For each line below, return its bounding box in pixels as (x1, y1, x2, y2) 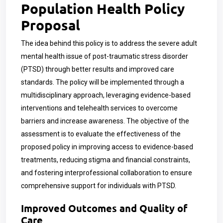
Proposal (21, 16, 80, 33)
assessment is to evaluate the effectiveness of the (21, 130, 181, 138)
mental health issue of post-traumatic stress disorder (21, 52, 188, 60)
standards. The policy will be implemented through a (21, 78, 184, 86)
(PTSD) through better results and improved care (21, 65, 174, 73)
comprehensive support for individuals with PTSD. (21, 182, 176, 190)
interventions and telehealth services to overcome (21, 104, 178, 112)
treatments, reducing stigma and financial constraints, (21, 156, 190, 164)
